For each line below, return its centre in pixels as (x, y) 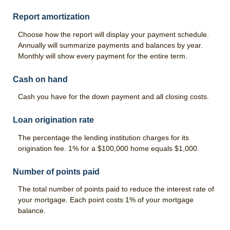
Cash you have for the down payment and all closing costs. (113, 97)
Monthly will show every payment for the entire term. (103, 56)
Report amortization (51, 17)
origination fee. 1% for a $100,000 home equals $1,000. (109, 148)
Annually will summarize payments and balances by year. (110, 45)
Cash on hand (40, 79)
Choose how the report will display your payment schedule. (113, 34)
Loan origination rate (53, 120)
